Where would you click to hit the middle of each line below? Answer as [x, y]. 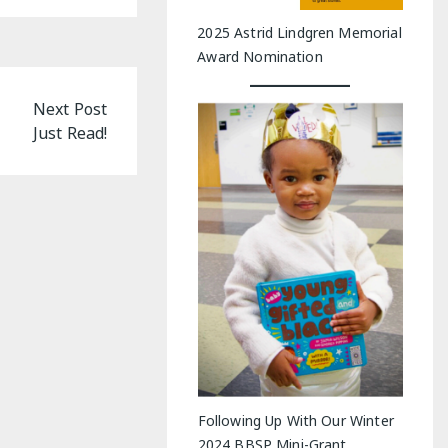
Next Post [70, 108]
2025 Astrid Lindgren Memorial [299, 32]
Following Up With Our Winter [295, 420]
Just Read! [70, 132]
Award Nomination [260, 56]
